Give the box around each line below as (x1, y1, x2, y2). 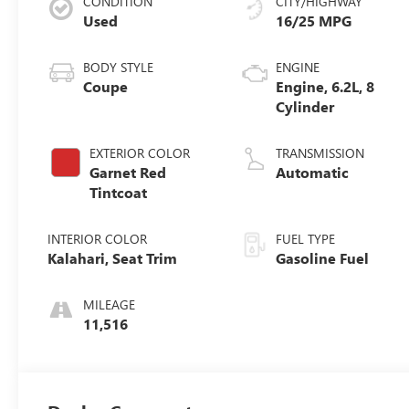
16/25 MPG (276, 11, 352, 31)
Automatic (276, 163, 350, 183)
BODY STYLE (83, 58, 154, 77)
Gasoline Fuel (276, 248, 370, 268)
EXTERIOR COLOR (89, 144, 191, 163)
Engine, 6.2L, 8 (276, 77, 375, 97)
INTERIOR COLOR (47, 230, 148, 248)
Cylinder (276, 97, 335, 117)
